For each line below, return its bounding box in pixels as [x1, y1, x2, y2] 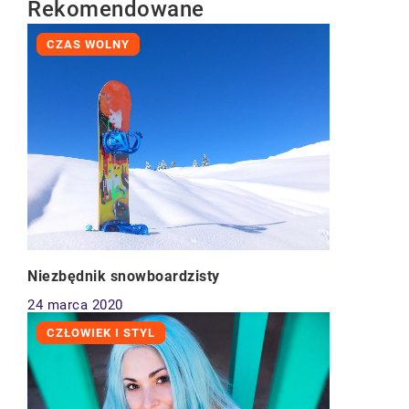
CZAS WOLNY [47, 37, 130, 51]
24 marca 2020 [27, 297, 123, 314]
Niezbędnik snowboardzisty [27, 267, 220, 286]
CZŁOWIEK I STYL [47, 326, 155, 341]
